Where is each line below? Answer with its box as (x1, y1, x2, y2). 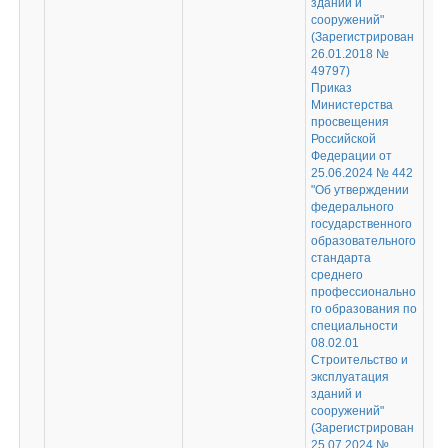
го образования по (310, 302, 417, 316)
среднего (310, 268, 363, 282)
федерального (310, 200, 394, 214)
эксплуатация (310, 370, 389, 384)
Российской (310, 132, 376, 146)
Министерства (310, 98, 393, 112)
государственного (310, 217, 412, 231)
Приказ (310, 81, 352, 95)
